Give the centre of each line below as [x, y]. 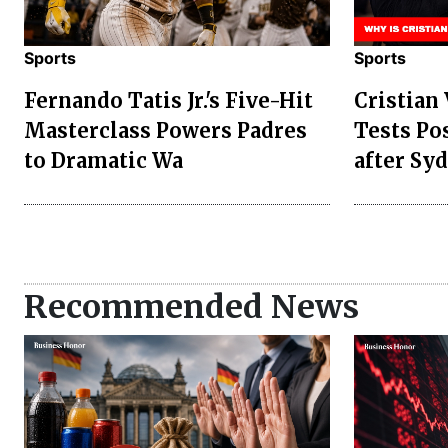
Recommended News [191, 306]
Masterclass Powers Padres [165, 130]
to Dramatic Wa [103, 160]
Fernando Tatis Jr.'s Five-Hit [168, 100]
